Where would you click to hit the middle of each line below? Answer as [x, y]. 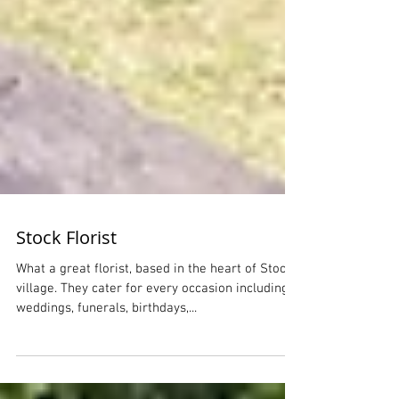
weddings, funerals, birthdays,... [106, 367]
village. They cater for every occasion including [38, 347]
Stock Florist [66, 296]
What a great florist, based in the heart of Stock [155, 328]
